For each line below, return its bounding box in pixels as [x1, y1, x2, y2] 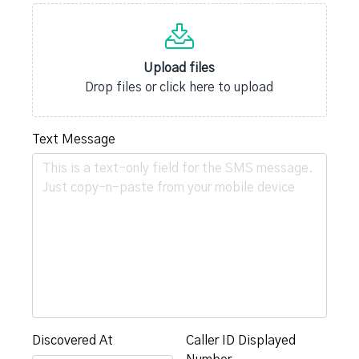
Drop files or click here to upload [85, 81, 274, 94]
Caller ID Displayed [186, 334, 296, 348]
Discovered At [32, 334, 113, 348]
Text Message [32, 133, 115, 146]
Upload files [143, 62, 216, 75]
